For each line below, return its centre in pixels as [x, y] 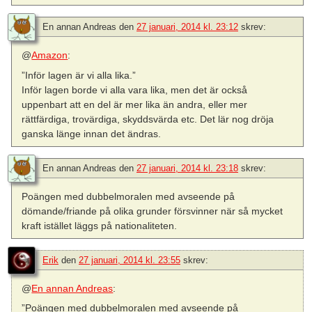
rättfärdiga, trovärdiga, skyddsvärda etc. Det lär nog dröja [148, 119]
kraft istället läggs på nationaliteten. [100, 225]
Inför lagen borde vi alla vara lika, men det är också [135, 89]
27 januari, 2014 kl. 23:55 [130, 260]
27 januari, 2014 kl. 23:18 [187, 168]
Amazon [50, 55]
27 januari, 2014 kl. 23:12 [187, 27]
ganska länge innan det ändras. [92, 133]
